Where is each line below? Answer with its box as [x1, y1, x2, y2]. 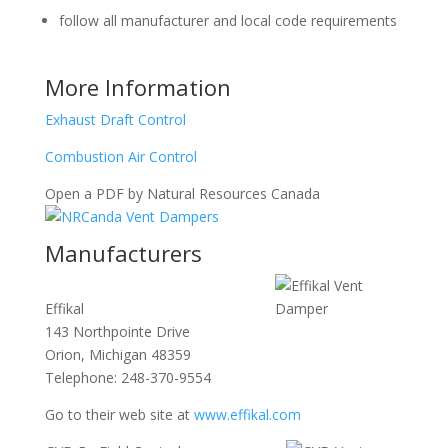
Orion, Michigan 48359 [44, 345, 191, 364]
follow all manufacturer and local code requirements [58, 11, 397, 30]
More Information [44, 72, 231, 102]
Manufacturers [44, 238, 202, 268]
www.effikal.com [193, 405, 301, 424]
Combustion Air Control [44, 147, 197, 166]
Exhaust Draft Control [44, 110, 186, 129]
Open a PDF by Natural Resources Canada [44, 184, 320, 203]
